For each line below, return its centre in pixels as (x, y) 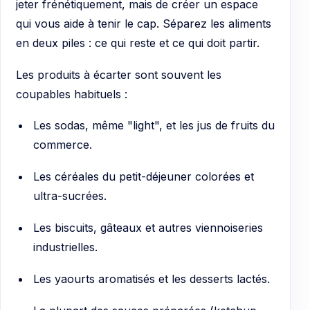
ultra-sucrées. (70, 196)
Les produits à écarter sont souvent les (119, 74)
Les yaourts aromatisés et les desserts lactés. (151, 279)
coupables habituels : (72, 94)
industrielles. (65, 247)
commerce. (62, 145)
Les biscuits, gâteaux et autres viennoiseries (148, 228)
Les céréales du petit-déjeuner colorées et (143, 177)
